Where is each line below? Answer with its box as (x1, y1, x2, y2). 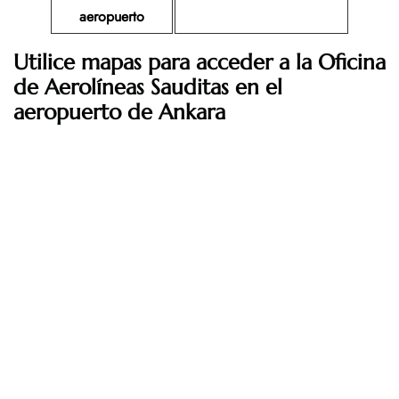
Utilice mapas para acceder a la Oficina (13, 49, 386, 77)
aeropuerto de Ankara (13, 99, 225, 126)
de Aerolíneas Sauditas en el (13, 74, 282, 102)
